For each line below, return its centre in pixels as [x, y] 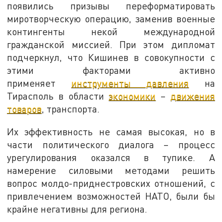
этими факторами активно [111, 70]
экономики [132, 96]
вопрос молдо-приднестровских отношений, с [111, 183]
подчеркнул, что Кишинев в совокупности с [111, 57]
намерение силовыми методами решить [111, 170]
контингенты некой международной [111, 31]
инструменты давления [130, 83]
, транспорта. [71, 109]
